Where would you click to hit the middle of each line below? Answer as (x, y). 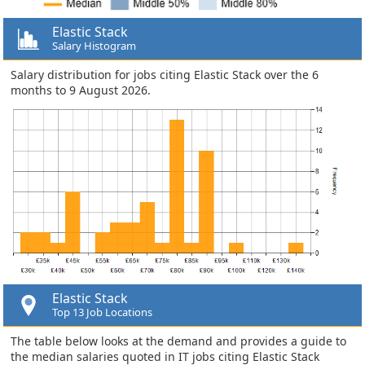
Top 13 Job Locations (102, 312)
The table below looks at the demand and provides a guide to (178, 341)
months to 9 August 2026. (81, 90)
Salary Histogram (94, 45)
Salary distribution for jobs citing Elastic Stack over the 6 (165, 74)
